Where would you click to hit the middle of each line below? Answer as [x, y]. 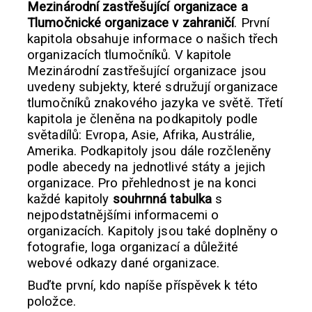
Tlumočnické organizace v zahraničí [131, 23]
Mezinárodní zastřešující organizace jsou [147, 71]
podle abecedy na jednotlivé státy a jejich [147, 167]
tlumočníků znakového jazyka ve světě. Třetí [155, 103]
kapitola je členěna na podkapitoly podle [143, 119]
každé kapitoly [70, 199]
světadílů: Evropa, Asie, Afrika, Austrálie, [141, 135]
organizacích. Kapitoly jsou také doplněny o [153, 231]
